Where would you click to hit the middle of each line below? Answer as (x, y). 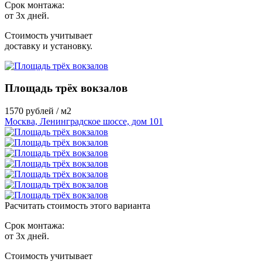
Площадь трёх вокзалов (66, 88)
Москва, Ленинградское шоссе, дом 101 (84, 122)
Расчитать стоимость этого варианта (77, 206)
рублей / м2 (49, 111)
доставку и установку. (49, 46)
